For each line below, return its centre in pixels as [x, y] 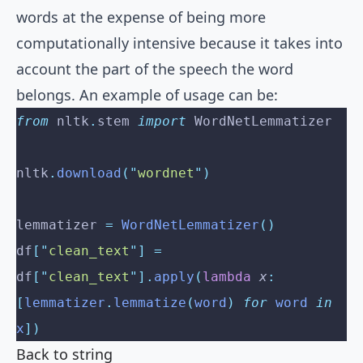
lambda [227, 277]
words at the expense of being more [141, 17]
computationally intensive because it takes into [179, 43]
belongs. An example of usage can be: [147, 95]
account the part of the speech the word [155, 69]
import [162, 122]
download [89, 173]
